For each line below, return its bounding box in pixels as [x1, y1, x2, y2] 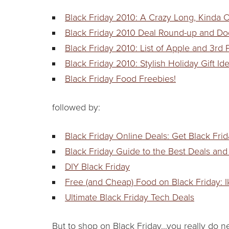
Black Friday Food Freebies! [65, 73, 176, 84]
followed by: [52, 101, 100, 113]
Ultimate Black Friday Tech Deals [65, 191, 194, 203]
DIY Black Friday [65, 161, 130, 172]
